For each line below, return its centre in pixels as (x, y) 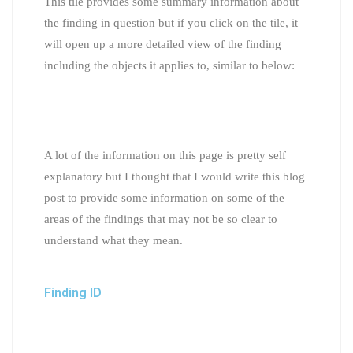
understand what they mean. (113, 240)
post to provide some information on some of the (164, 197)
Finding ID (73, 292)
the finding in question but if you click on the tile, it (171, 22)
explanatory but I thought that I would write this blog (175, 176)
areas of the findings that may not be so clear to (161, 219)
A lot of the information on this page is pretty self (165, 155)
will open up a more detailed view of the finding (163, 44)
